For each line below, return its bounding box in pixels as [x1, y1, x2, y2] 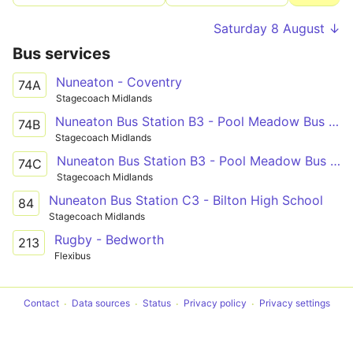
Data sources [71, 297, 130, 310]
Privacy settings [258, 297, 330, 310]
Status [142, 297, 171, 310]
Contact [23, 297, 59, 310]
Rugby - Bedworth [54, 231, 164, 247]
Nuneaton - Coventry [56, 74, 182, 90]
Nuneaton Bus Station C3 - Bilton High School [49, 191, 323, 208]
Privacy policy [183, 297, 247, 310]
